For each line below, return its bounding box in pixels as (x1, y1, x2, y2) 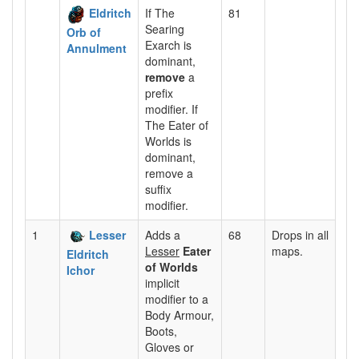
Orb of (67, 24, 101, 41)
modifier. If (145, 100, 198, 117)
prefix (145, 84, 173, 101)
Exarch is (145, 36, 192, 53)
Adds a (145, 226, 180, 243)
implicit (145, 274, 179, 291)
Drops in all (272, 226, 329, 243)
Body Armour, (145, 306, 214, 323)
